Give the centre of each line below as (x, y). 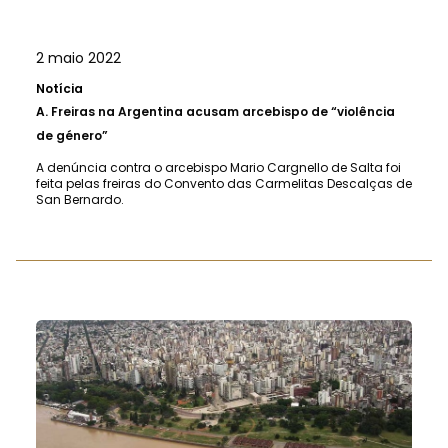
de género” (72, 135)
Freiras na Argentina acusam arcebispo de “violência (223, 111)
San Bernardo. (80, 199)
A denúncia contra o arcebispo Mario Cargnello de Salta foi (218, 167)
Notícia (59, 88)
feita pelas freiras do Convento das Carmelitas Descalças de (224, 183)
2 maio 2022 (78, 57)
